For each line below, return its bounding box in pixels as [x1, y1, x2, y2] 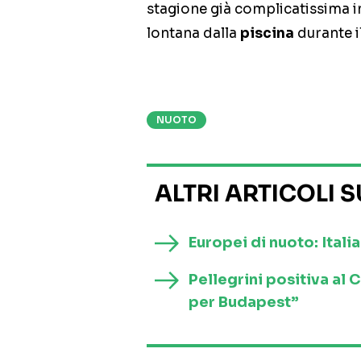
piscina [240, 25, 294, 43]
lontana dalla [147, 25, 240, 43]
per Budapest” [189, 293, 299, 312]
